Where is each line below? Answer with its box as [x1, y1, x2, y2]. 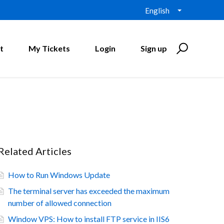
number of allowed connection [8, 198, 111, 207]
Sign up [140, 43, 167, 53]
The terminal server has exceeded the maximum [8, 186, 169, 195]
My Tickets [28, 43, 70, 53]
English [145, 6, 169, 15]
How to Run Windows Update [8, 170, 110, 179]
